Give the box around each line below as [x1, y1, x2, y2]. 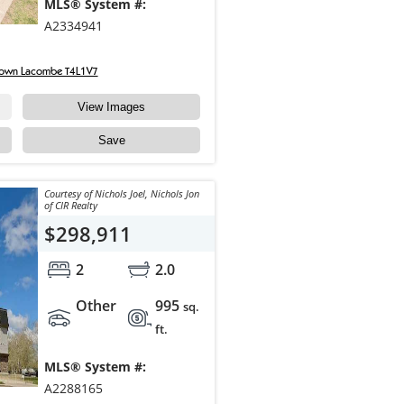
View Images [78, 100, 146, 115]
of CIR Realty [43, 198, 97, 213]
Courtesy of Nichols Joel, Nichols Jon [43, 187, 199, 201]
